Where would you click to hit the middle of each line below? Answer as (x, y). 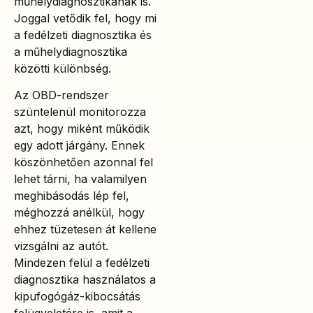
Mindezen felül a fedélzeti (82, 263)
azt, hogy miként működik (82, 129)
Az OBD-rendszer (61, 95)
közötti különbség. (63, 69)
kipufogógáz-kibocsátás (77, 297)
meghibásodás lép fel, (72, 196)
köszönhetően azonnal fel (83, 162)
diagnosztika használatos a (85, 280)
